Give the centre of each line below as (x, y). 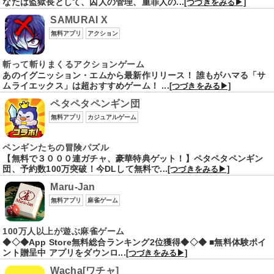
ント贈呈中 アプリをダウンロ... (64, 252)
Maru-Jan (73, 187)
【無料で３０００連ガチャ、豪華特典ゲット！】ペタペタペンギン (133, 159)
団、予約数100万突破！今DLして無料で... (85, 169)
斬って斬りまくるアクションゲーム (74, 64)
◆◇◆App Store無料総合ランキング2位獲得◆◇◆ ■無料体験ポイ (135, 242)
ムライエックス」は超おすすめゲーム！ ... (86, 85)
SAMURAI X (79, 20)
